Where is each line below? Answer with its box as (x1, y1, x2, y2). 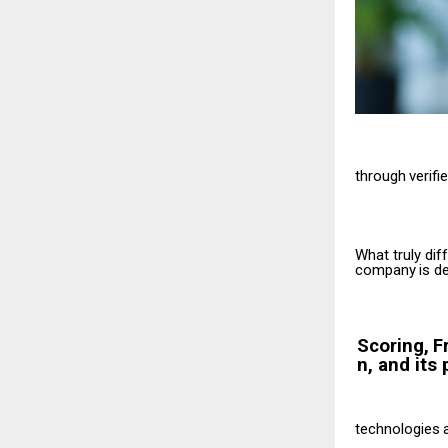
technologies (355, 419, 440, 438)
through (355, 166, 406, 185)
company (355, 260, 416, 279)
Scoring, (356, 334, 429, 357)
